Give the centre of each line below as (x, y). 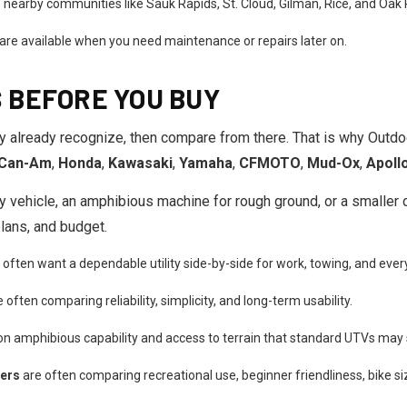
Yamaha (206, 163)
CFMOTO (270, 163)
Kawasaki (140, 163)
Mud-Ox (333, 163)
